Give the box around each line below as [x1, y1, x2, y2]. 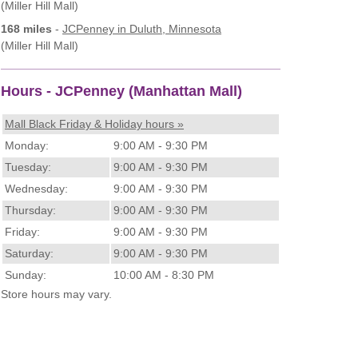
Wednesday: [5, 182, 68, 196]
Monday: [5, 139, 49, 153]
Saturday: [5, 247, 54, 261]
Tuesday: [5, 161, 51, 174]
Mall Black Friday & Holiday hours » [5, 117, 184, 131]
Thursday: [5, 204, 56, 217]
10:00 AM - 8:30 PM [113, 268, 214, 282]
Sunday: [5, 268, 46, 282]
